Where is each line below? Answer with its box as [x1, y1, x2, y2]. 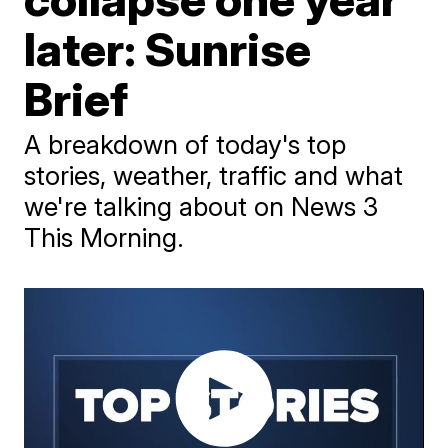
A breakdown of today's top [24, 128, 347, 160]
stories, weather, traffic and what [24, 159, 404, 191]
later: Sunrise [24, 20, 312, 77]
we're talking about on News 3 [24, 190, 379, 222]
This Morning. [24, 221, 185, 253]
